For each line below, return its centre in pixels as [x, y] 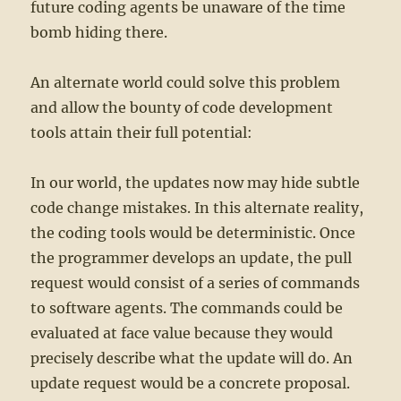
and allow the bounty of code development [182, 108]
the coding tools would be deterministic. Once [193, 233]
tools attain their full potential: [142, 133]
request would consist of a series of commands [196, 283]
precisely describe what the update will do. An [192, 358]
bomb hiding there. [99, 33]
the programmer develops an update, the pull [192, 258]
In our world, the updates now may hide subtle [196, 183]
